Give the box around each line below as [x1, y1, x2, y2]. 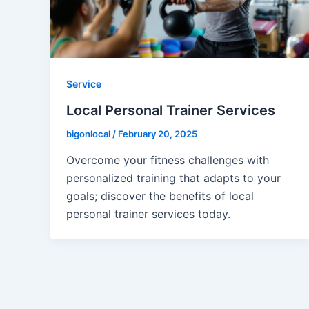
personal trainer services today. [66, 206, 230, 221]
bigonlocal [66, 128, 112, 140]
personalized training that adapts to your [66, 170, 281, 185]
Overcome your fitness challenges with [66, 152, 269, 167]
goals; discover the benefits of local [66, 188, 254, 203]
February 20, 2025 [118, 128, 197, 140]
